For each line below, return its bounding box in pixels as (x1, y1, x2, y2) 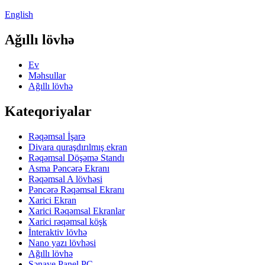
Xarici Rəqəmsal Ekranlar (28, 205, 125, 216)
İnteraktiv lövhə (28, 227, 87, 237)
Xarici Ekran (28, 195, 76, 205)
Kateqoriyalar (5, 103, 92, 119)
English (5, 9, 33, 20)
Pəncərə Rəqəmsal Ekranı (28, 184, 124, 195)
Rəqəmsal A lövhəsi (28, 173, 102, 184)
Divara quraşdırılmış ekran (28, 141, 127, 152)
